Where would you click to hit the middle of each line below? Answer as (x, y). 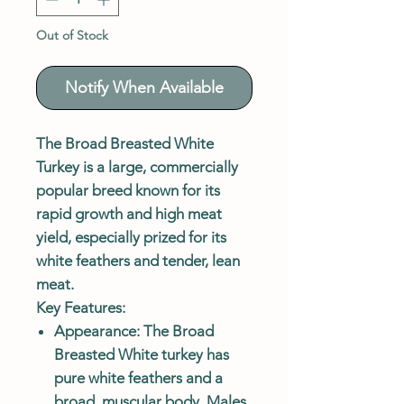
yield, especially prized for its (131, 237)
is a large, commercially (159, 166)
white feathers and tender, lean (138, 260)
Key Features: (81, 307)
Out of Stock (72, 35)
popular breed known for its (128, 190)
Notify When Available (144, 87)
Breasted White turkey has (142, 354)
